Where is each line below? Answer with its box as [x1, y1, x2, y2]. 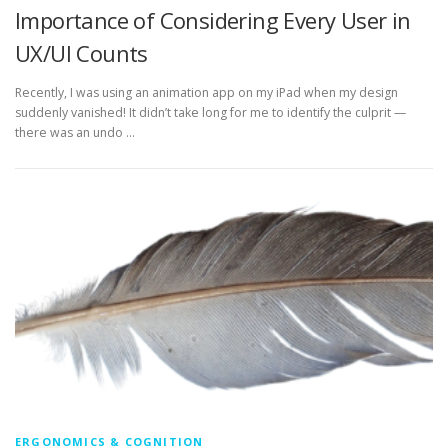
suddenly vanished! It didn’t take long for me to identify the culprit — [15, 104, 406, 122]
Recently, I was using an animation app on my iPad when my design [15, 84, 398, 102]
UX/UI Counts [15, 38, 148, 68]
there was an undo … [15, 124, 135, 142]
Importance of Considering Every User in [15, 5, 411, 35]
